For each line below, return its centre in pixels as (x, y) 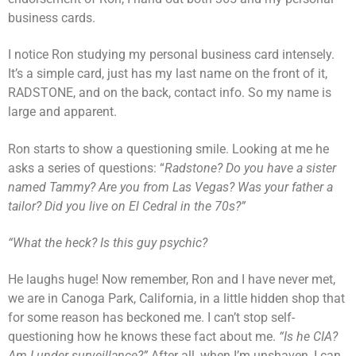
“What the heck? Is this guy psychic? (108, 242)
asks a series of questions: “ (86, 168)
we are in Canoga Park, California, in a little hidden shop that (176, 299)
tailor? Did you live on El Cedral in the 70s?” (127, 206)
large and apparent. (62, 112)
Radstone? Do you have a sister (250, 168)
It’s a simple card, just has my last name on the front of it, (168, 74)
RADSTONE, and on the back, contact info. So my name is (170, 93)
